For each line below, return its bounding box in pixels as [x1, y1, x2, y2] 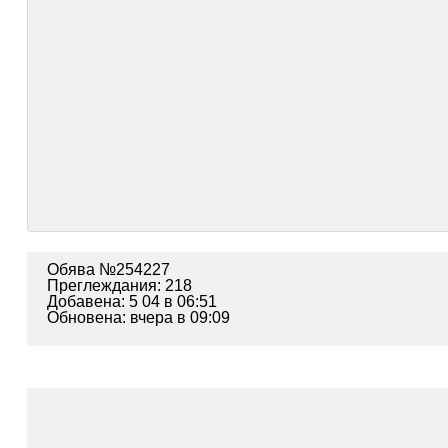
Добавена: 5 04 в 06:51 [46, 293, 217, 310]
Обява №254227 [46, 261, 170, 278]
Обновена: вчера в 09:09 [46, 309, 230, 326]
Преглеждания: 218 [46, 277, 192, 294]
